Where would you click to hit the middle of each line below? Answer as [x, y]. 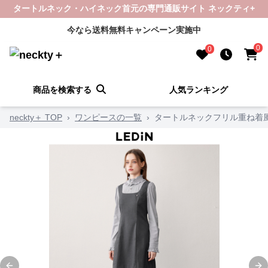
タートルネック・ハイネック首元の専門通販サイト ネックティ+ [134, 8]
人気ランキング [198, 90]
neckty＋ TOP [36, 117]
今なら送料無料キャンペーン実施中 [134, 30]
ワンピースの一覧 [108, 117]
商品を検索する [63, 90]
